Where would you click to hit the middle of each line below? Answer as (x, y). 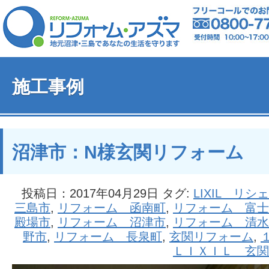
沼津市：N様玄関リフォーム (128, 152)
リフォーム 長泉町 (108, 237)
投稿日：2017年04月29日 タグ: (107, 193)
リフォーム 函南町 (112, 208)
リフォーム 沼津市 (112, 222)
